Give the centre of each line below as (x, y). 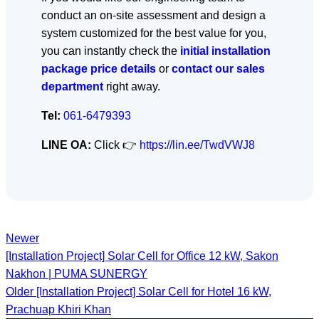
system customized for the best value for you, (154, 33)
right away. (133, 86)
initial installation (225, 51)
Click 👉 (115, 145)
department (72, 86)
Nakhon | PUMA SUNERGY (77, 273)
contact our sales (218, 68)
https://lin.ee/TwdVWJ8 (197, 145)
